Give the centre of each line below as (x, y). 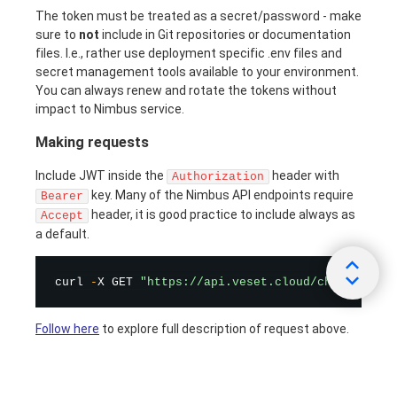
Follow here (67, 328)
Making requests (92, 143)
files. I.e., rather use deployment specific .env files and (189, 53)
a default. (62, 234)
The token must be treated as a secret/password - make (198, 16)
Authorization (218, 176)
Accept (62, 215)
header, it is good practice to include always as (222, 214)
